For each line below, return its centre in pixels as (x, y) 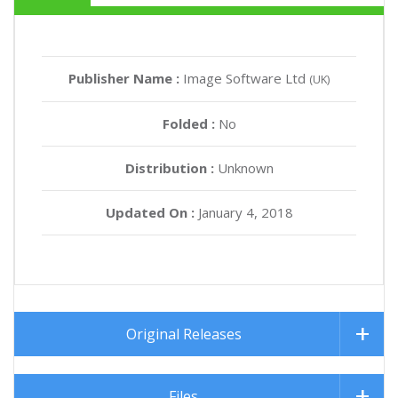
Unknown (243, 167)
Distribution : (169, 167)
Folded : (190, 123)
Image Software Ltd (246, 78)
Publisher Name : (126, 78)
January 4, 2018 (243, 212)
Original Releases (183, 334)
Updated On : (150, 212)
